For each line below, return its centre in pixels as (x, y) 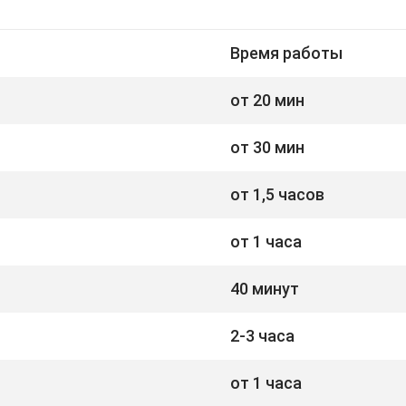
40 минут (265, 288)
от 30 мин (267, 147)
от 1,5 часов (277, 194)
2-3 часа (262, 335)
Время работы (286, 53)
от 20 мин (267, 100)
